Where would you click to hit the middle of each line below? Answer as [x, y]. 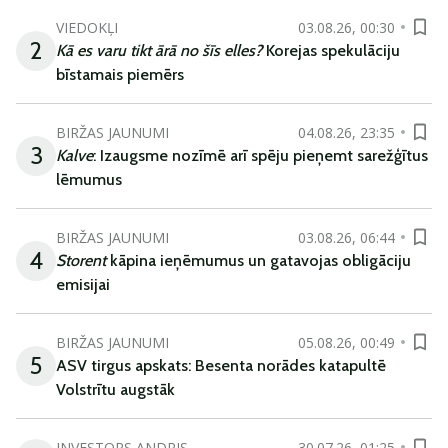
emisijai [83, 284]
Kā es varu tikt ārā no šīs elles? [159, 50]
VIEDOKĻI [87, 27]
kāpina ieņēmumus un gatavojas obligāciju [258, 260]
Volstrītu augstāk [115, 389]
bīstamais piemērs [120, 74]
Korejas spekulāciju [331, 50]
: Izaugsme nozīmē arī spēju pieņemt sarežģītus [260, 155]
